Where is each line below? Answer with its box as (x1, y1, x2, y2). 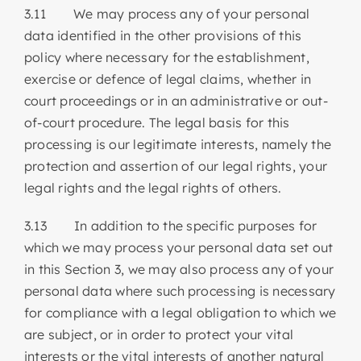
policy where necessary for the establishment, (23, 48, 309, 65)
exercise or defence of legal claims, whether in (23, 70, 312, 87)
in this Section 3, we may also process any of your (23, 260, 334, 277)
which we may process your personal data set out (23, 239, 334, 255)
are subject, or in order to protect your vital (23, 326, 294, 342)
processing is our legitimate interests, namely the (23, 135, 331, 152)
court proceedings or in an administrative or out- (23, 92, 328, 109)
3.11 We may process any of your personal (23, 5, 310, 22)
